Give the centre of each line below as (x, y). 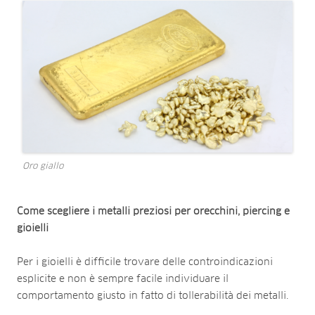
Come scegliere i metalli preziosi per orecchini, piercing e (153, 211)
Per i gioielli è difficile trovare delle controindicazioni (145, 262)
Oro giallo (43, 166)
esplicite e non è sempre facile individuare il (123, 279)
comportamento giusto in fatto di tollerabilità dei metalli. (153, 296)
